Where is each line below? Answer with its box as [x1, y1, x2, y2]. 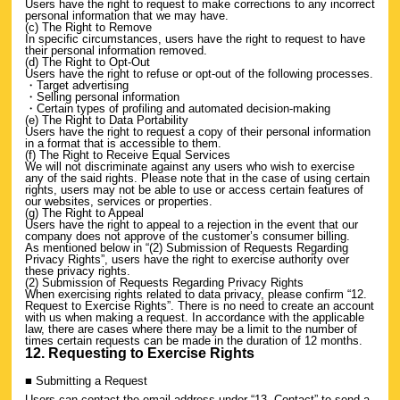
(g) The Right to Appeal [25, 205, 144, 220]
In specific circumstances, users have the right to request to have [25, 31, 365, 46]
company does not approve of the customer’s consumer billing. [25, 229, 350, 243]
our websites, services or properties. [25, 194, 212, 208]
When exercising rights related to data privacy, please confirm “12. [25, 287, 367, 301]
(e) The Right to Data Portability [25, 112, 188, 127]
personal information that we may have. [25, 8, 229, 22]
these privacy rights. [25, 263, 130, 278]
